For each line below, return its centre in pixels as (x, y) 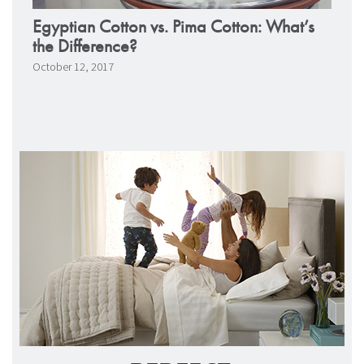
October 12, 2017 (73, 67)
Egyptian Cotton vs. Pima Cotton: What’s (173, 26)
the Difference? (85, 46)
